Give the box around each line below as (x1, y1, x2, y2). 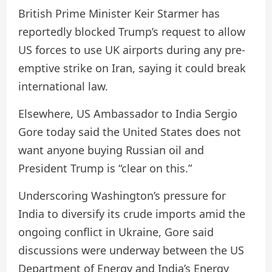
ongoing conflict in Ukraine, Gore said (18, 225, 214, 239)
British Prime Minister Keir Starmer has (18, 6, 220, 21)
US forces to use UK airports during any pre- (18, 42, 245, 57)
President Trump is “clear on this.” (18, 161, 192, 175)
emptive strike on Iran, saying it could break (18, 61, 246, 75)
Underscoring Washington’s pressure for (18, 188, 226, 203)
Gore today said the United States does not (18, 124, 241, 139)
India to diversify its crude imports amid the (18, 206, 245, 221)
